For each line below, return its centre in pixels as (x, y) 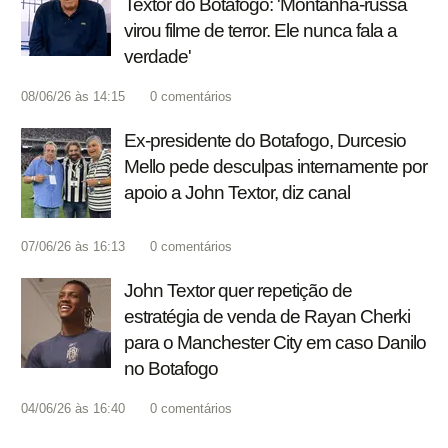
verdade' (157, 57)
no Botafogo (171, 369)
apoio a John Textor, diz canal (237, 193)
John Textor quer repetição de (238, 291)
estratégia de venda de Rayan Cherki (267, 317)
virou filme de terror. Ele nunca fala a (260, 31)
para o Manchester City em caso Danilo (275, 343)
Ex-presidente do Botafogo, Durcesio (265, 141)
